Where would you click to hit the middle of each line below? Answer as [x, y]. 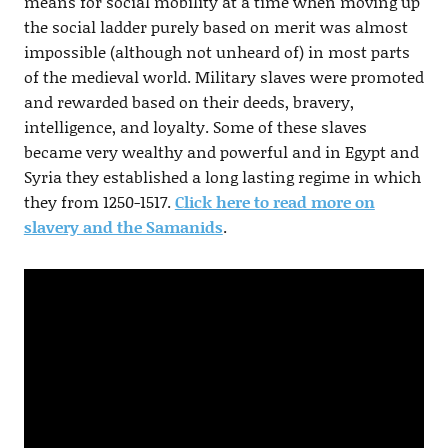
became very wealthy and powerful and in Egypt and [221, 152]
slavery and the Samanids [123, 227]
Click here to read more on [274, 202]
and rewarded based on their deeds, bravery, [188, 102]
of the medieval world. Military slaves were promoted [223, 77]
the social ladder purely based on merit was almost [215, 27]
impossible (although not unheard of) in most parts [216, 52]
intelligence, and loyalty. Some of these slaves [195, 127]
